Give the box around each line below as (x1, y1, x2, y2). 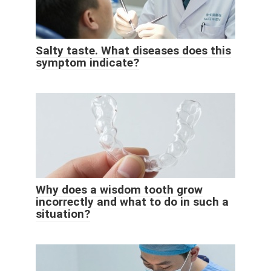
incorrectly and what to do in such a (36, 194, 229, 209)
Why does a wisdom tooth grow (36, 182, 203, 197)
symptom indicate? (36, 55, 139, 70)
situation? (36, 206, 90, 221)
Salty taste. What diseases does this (36, 43, 231, 57)
